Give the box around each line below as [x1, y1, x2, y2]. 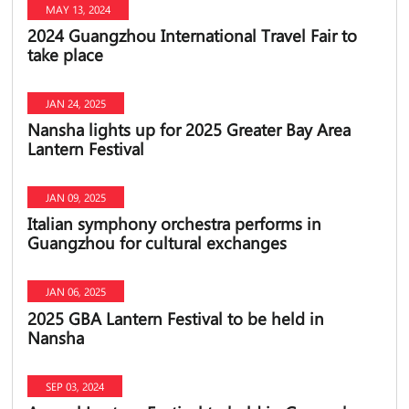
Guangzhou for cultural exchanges [26, 231, 287, 255]
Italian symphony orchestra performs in [26, 212, 321, 236]
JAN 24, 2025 [45, 96, 106, 110]
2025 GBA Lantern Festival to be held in [26, 306, 324, 330]
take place [26, 43, 103, 67]
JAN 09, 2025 [45, 190, 106, 205]
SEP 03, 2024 [45, 378, 104, 393]
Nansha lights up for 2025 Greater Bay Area [26, 118, 351, 142]
